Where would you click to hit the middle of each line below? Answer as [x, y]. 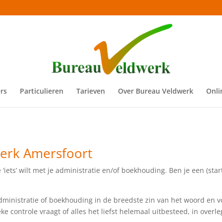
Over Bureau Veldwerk [155, 91]
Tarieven [90, 91]
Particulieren [41, 91]
